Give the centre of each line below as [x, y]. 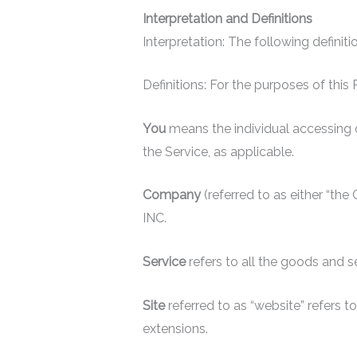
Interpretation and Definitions [227, 18]
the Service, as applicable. [218, 151]
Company [171, 195]
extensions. [175, 328]
